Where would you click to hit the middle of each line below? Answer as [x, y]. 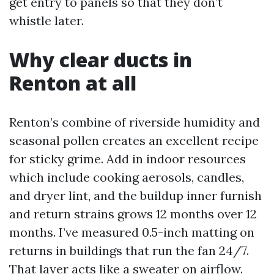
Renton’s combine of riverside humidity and [135, 122]
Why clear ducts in [101, 60]
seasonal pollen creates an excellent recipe [134, 140]
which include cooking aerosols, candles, [127, 177]
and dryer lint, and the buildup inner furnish [135, 195]
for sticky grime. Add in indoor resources [128, 159]
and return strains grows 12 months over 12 [133, 214]
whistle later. [46, 20]
